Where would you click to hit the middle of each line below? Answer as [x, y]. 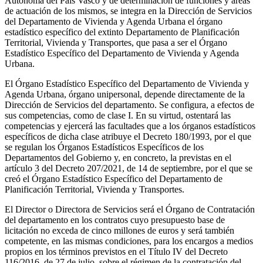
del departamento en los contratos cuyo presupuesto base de [115, 220]
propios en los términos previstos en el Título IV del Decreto [116, 251]
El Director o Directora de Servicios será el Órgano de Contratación [130, 209]
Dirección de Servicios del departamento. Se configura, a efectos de [129, 104]
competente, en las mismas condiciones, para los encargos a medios [129, 241]
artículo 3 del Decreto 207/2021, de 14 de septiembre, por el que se [129, 168]
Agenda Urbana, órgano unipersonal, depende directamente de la [125, 94]
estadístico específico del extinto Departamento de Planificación [122, 32]
